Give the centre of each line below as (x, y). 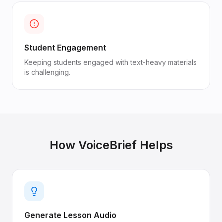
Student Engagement (65, 48)
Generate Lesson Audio (70, 215)
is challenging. (47, 72)
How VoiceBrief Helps (111, 145)
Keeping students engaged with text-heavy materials (111, 62)
